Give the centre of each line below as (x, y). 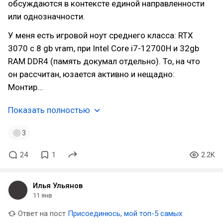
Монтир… (25, 87)
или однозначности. (47, 16)
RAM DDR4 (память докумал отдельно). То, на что (104, 61)
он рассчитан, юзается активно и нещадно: (91, 74)
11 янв (43, 195)
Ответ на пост (41, 214)
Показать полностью (49, 110)
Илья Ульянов (58, 186)
